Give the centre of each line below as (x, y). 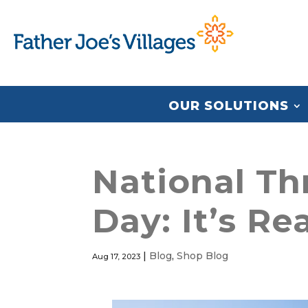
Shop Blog (203, 256)
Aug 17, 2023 (117, 256)
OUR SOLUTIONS (229, 106)
